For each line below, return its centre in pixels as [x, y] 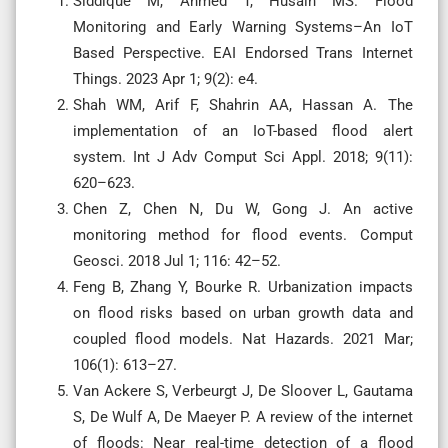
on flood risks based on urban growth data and [243, 312]
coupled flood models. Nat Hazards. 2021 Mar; [243, 338]
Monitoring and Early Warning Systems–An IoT [243, 26]
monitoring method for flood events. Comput [243, 234]
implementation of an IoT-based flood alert [243, 130]
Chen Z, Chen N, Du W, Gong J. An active [243, 208]
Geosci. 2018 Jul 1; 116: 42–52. [177, 260]
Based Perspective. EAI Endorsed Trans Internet [243, 52]
